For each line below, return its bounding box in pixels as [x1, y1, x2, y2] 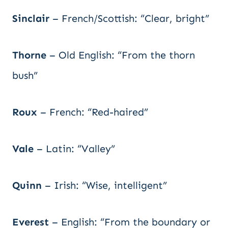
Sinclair [12, 12, 49, 24]
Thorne [12, 49, 46, 61]
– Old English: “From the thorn [46, 49, 195, 61]
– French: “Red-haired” [37, 106, 148, 118]
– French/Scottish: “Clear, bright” [49, 12, 209, 24]
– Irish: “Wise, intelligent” [42, 179, 167, 191]
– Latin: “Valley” [34, 142, 115, 155]
